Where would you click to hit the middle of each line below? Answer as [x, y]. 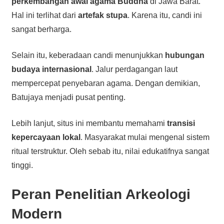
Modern [36, 213]
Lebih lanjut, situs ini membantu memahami [89, 123]
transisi [181, 123]
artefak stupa [102, 15]
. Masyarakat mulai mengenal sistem [145, 137]
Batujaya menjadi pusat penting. [68, 97]
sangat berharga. [41, 29]
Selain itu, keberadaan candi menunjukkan [88, 55]
